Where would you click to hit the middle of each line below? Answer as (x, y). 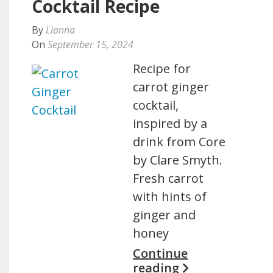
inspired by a (170, 123)
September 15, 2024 (90, 44)
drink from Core (179, 142)
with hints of (170, 197)
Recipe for (162, 69)
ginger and (165, 215)
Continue (161, 253)
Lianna (60, 30)
